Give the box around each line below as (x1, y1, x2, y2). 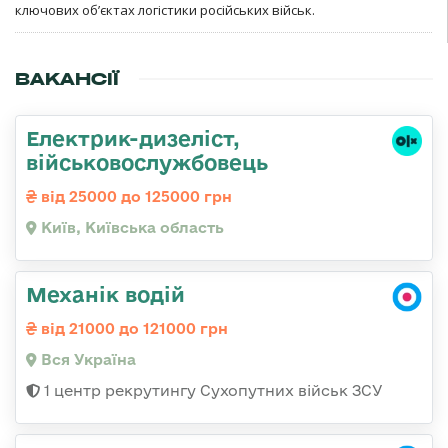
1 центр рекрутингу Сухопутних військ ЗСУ (40, 382, 383, 400)
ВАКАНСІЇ (15, 68, 119, 91)
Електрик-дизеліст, (26, 126, 240, 151)
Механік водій (26, 282, 185, 307)
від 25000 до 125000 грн (37, 188, 232, 206)
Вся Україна (37, 351, 136, 369)
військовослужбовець (26, 150, 268, 175)
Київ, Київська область (37, 219, 224, 237)
